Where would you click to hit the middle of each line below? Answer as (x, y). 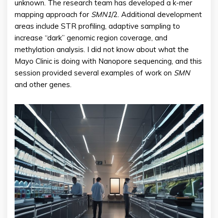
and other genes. (43, 85)
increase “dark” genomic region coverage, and (91, 38)
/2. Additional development (157, 15)
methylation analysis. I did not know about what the (102, 50)
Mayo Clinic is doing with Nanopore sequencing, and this (108, 61)
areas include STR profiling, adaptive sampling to (97, 26)
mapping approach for (53, 15)
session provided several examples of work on (94, 73)
